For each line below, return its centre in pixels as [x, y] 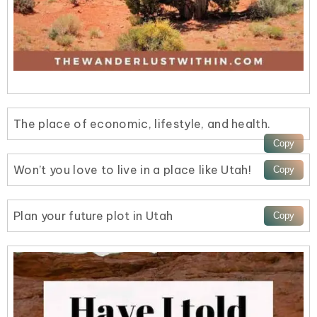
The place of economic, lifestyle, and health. [142, 123]
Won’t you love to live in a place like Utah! [133, 169]
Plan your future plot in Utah [93, 216]
